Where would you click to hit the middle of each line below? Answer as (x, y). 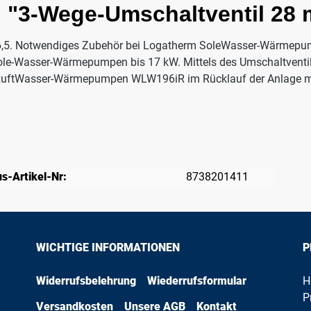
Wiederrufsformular (197, 281)
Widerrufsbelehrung (86, 281)
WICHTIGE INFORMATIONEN (108, 247)
